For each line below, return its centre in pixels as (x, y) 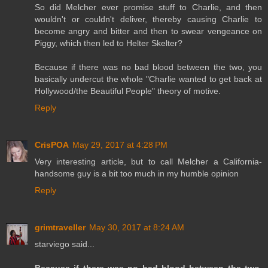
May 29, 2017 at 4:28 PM (120, 145)
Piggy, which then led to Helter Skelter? (109, 43)
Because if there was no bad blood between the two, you (148, 67)
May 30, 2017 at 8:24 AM (137, 228)
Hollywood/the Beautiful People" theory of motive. (128, 91)
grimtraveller (60, 228)
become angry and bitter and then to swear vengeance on (148, 31)
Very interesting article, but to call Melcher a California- (148, 162)
